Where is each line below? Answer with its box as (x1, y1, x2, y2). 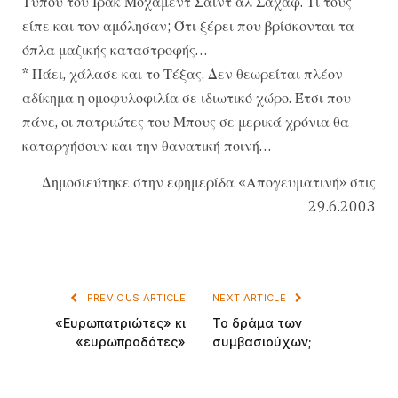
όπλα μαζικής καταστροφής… (22, 40, 207, 59)
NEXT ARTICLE (212, 291, 290, 304)
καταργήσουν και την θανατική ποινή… (22, 136, 271, 155)
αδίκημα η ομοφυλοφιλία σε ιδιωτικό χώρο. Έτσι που (22, 88, 351, 107)
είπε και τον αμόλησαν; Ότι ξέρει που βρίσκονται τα (22, 16, 354, 35)
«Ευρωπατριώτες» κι (55, 314, 186, 330)
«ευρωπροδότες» (76, 333, 186, 349)
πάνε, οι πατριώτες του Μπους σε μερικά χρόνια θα (22, 112, 349, 131)
